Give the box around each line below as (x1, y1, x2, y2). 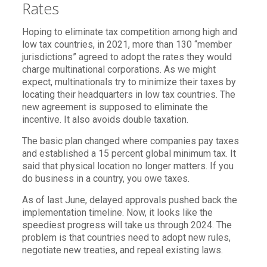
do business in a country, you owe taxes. (21, 172, 190, 184)
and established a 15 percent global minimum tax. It (21, 147, 236, 159)
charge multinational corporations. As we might (21, 63, 216, 75)
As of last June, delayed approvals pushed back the (21, 194, 237, 206)
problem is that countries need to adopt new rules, (21, 231, 231, 243)
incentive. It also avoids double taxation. (21, 113, 188, 125)
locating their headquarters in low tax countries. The (21, 88, 235, 100)
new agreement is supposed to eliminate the (21, 101, 208, 113)
